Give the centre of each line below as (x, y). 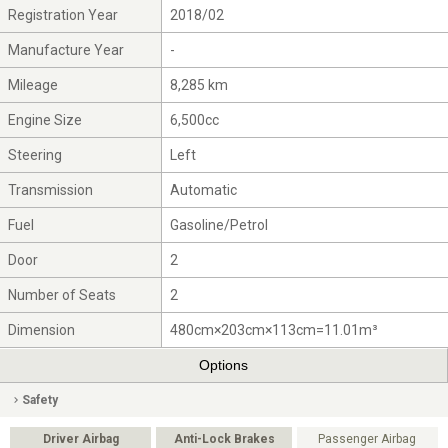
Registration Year (63, 14)
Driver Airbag (80, 438)
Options (223, 365)
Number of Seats (62, 294)
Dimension (42, 329)
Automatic (204, 189)
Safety (40, 399)
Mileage (33, 84)
